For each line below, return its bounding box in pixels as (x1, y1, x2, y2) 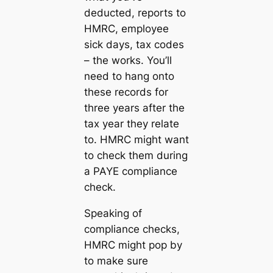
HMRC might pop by (83, 238, 182, 251)
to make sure (83, 254, 148, 267)
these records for (83, 85, 168, 98)
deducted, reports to (83, 6, 186, 19)
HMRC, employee (83, 22, 169, 35)
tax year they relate (83, 117, 179, 130)
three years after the (83, 101, 185, 114)
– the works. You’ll (83, 54, 172, 66)
